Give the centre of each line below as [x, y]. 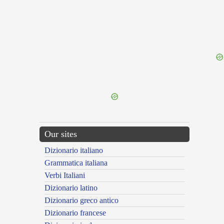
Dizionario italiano [74, 150]
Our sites [61, 134]
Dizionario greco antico [81, 200]
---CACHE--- [16, 78]
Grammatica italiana [76, 163]
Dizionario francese [75, 213]
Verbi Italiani [65, 175]
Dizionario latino [71, 188]
